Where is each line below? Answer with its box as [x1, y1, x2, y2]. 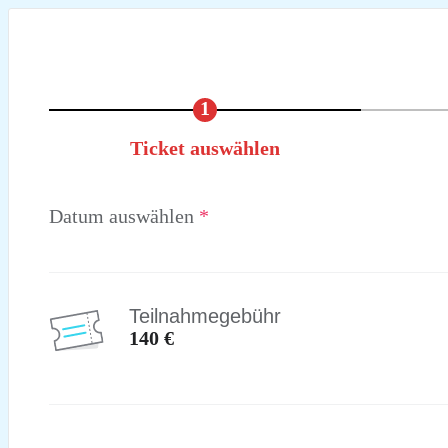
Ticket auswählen [129, 137, 280, 159]
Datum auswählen [49, 205, 199, 227]
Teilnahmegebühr [129, 304, 282, 327]
